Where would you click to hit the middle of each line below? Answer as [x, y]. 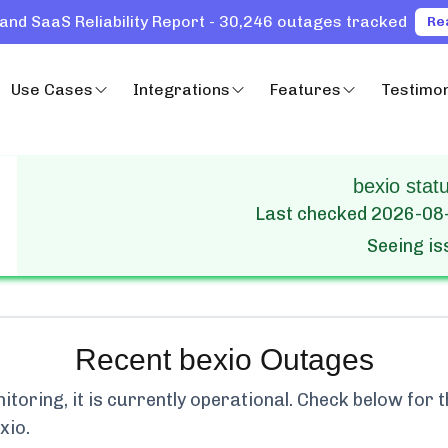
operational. [241, 400]
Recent [126, 359]
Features [305, 89]
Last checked [312, 214]
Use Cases [52, 89]
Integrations [181, 89]
